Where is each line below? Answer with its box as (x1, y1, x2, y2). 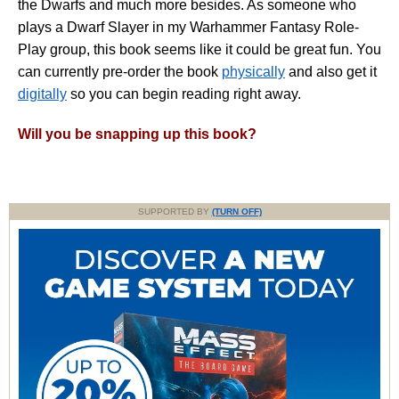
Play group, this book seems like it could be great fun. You (18, 42, 381, 58)
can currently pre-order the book (18, 64, 222, 80)
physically (222, 64, 285, 80)
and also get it (285, 64, 377, 80)
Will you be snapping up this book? (18, 126, 256, 142)
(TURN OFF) (211, 207, 262, 217)
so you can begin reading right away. (67, 86, 301, 102)
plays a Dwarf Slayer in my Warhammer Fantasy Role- (18, 20, 359, 36)
